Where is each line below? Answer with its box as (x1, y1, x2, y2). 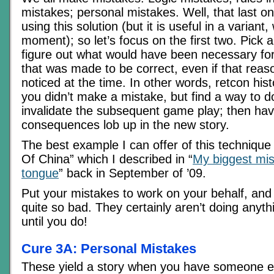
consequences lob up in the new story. (21, 118, 229, 132)
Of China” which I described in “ (21, 152, 193, 166)
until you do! (21, 215, 87, 229)
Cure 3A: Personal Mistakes (21, 240, 196, 256)
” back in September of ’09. (59, 166, 206, 180)
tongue (21, 166, 59, 180)
